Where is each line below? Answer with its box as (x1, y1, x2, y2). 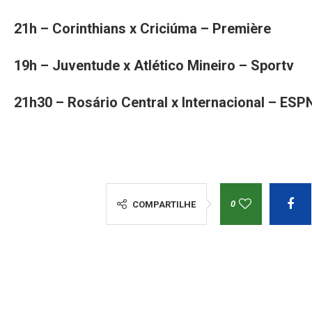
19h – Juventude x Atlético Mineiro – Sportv (14, 56, 294, 74)
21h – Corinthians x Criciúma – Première (14, 19, 271, 37)
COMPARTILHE (132, 198, 196, 210)
